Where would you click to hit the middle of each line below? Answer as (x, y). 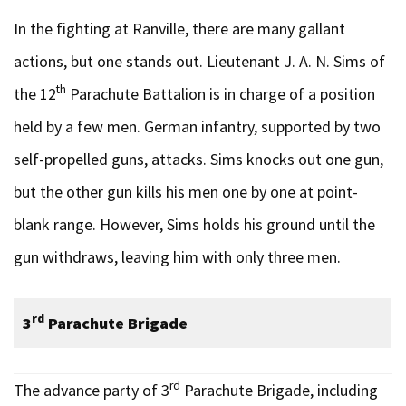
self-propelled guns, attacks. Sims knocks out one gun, (198, 159)
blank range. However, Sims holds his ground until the (194, 224)
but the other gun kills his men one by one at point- (186, 191)
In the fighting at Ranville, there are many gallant (179, 28)
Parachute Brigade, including (279, 390)
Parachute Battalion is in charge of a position (221, 93)
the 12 (35, 93)
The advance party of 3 (92, 390)
